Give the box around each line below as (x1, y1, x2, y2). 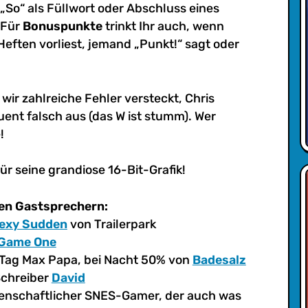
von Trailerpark (67, 217, 156, 232)
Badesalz (192, 252, 246, 267)
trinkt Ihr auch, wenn (102, 19, 224, 34)
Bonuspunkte (22, 19, 102, 34)
